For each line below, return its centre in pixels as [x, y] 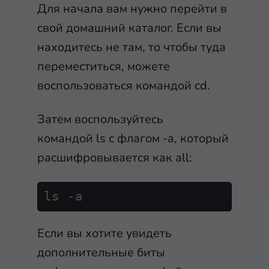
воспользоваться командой [116, 86]
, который [201, 139]
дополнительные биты [101, 253]
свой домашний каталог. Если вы [129, 28]
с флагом [134, 139]
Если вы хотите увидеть [104, 234]
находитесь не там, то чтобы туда [131, 47]
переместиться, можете [104, 67]
